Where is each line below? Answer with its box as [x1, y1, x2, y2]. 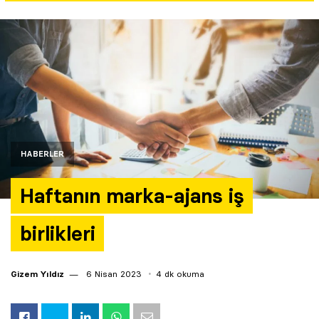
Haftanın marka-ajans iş [19, 184, 244, 209]
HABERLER [21, 149, 64, 159]
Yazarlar [11, 6, 61, 22]
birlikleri [19, 221, 95, 246]
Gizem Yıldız [11, 268, 64, 280]
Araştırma [11, 45, 71, 61]
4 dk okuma [156, 268, 204, 280]
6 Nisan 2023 [83, 268, 142, 280]
